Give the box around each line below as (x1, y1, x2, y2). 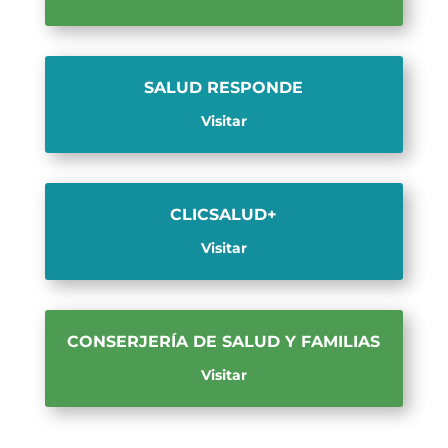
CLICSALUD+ (170, 204, 278, 224)
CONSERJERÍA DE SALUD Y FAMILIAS (67, 331, 381, 351)
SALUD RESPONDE (144, 77, 304, 97)
